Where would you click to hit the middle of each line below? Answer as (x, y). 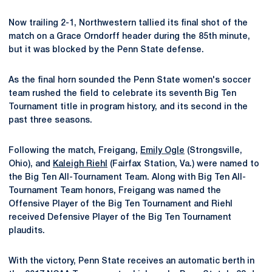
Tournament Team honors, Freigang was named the (115, 191)
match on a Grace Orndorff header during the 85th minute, (129, 37)
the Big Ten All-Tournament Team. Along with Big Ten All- (127, 178)
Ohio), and (31, 164)
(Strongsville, (213, 151)
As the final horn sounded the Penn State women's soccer (130, 80)
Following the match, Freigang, (74, 151)
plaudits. (27, 231)
